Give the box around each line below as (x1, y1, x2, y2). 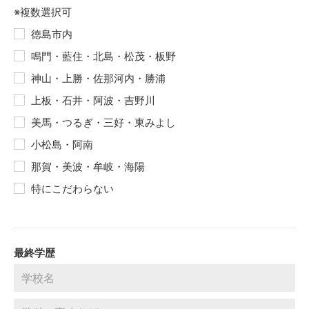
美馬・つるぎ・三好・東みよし (31, 116, 176, 129)
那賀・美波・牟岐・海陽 (31, 160, 145, 173)
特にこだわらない (31, 182, 114, 195)
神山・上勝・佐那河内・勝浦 (31, 72, 166, 85)
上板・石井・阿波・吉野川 (31, 94, 155, 107)
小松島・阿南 (31, 138, 93, 151)
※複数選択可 (14, 6, 72, 19)
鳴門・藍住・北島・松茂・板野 (31, 50, 176, 63)
